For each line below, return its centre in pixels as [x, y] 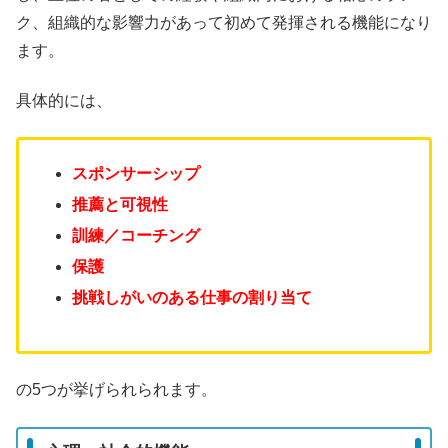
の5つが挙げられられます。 [116, 390]
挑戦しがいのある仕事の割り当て [192, 298]
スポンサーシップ [136, 173]
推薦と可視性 [120, 204]
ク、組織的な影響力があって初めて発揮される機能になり [224, 22]
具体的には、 [64, 100]
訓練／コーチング [136, 235]
